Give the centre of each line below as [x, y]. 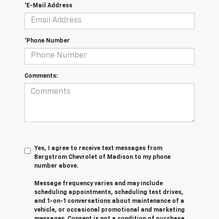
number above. [56, 166]
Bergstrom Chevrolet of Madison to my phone [102, 157]
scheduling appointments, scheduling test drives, [109, 192]
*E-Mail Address [48, 6]
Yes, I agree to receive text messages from [98, 148]
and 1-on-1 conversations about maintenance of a [109, 201]
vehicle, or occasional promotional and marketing [109, 210]
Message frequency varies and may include [99, 184]
